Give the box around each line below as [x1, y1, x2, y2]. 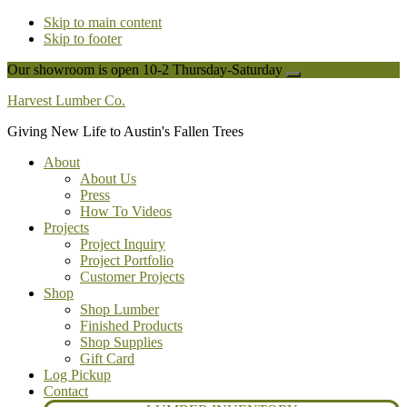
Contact [44, 383, 88, 399]
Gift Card [80, 351, 134, 366]
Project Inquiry [80, 236, 165, 252]
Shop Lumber [80, 302, 159, 317]
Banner [293, 101, 330, 114]
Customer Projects [80, 269, 184, 284]
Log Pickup [44, 367, 111, 382]
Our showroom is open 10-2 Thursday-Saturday [7, 62, 286, 77]
